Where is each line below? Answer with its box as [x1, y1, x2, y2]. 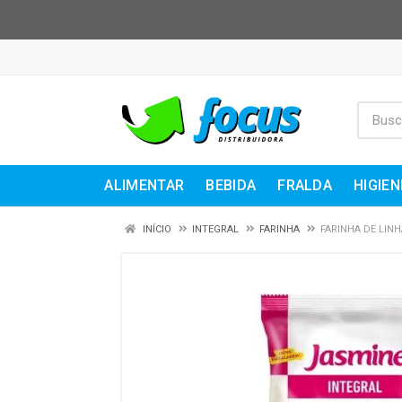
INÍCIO [140, 223, 171, 235]
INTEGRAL [192, 223, 239, 235]
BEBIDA [205, 177, 257, 194]
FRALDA [277, 177, 333, 194]
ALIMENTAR [104, 177, 185, 194]
